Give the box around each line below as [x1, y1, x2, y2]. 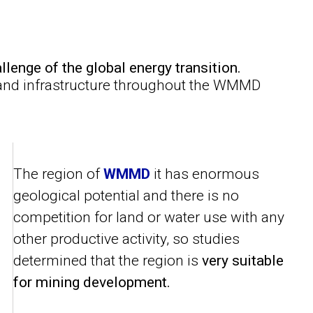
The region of [13, 166, 104, 183]
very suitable [202, 252, 284, 270]
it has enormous [150, 166, 260, 183]
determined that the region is [13, 252, 203, 270]
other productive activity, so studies [13, 231, 240, 248]
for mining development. [13, 274, 171, 291]
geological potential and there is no [13, 187, 240, 205]
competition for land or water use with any [13, 209, 285, 226]
